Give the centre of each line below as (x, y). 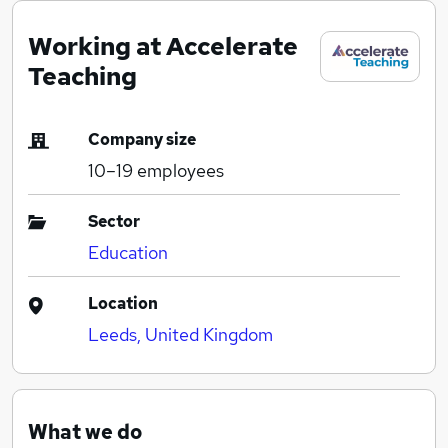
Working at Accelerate (163, 45)
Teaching (82, 75)
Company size (142, 139)
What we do (85, 431)
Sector (114, 221)
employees (178, 170)
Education (128, 252)
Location (123, 303)
